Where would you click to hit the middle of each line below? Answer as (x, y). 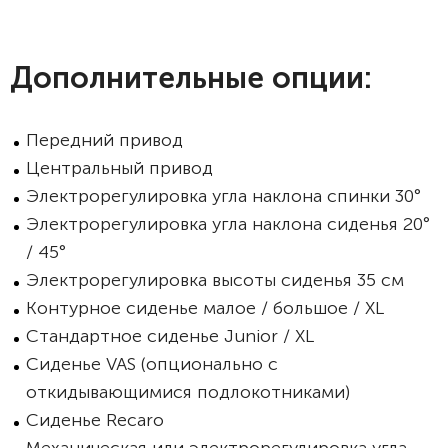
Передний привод (104, 140)
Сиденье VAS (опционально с (152, 364)
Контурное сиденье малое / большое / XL (205, 308)
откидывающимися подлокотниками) (188, 392)
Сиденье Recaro (95, 420)
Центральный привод (119, 168)
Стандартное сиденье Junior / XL (170, 336)
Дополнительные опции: (191, 78)
